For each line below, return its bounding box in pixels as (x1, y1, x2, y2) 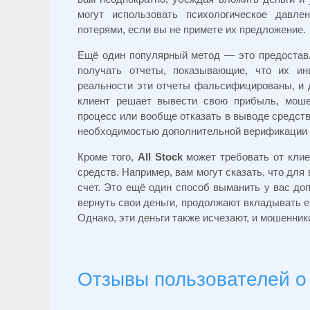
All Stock (137, 151, 183, 163)
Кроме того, (77, 151, 138, 163)
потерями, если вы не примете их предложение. (77, 24, 306, 36)
